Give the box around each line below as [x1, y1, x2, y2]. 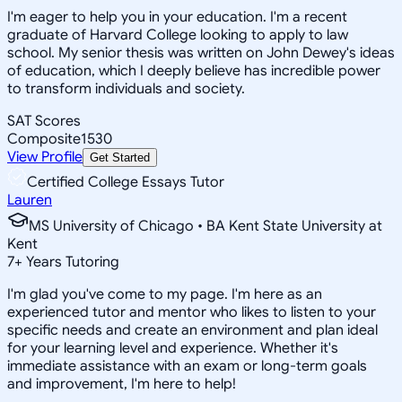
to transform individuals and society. [7, 79, 245, 98]
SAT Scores [7, 111, 81, 130]
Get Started [90, 150, 150, 164]
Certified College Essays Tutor [27, 172, 224, 191]
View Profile [7, 147, 83, 166]
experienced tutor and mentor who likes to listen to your [7, 302, 376, 321]
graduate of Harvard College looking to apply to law [7, 25, 348, 44]
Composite [7, 129, 81, 148]
